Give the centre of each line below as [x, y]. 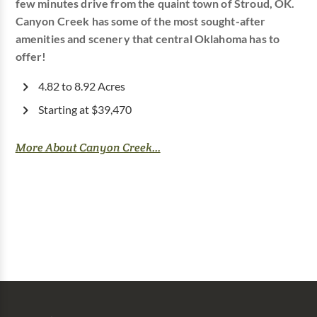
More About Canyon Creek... [88, 148]
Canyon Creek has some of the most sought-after [140, 22]
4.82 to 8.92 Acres [81, 87]
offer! [31, 57]
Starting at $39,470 [85, 110]
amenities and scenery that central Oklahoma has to [148, 39]
